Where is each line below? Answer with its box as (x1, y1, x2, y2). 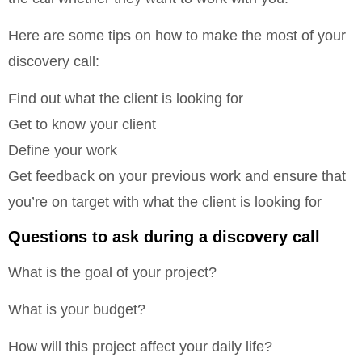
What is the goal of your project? (8, 263, 217, 280)
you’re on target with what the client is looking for (8, 194, 322, 211)
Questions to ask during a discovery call (8, 227, 320, 246)
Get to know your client (8, 116, 156, 133)
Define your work (8, 142, 117, 159)
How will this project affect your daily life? (8, 339, 272, 356)
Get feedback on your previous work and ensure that (8, 168, 346, 185)
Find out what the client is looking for (8, 90, 243, 107)
